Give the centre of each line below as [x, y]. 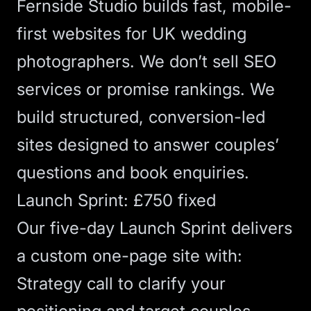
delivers [259, 228]
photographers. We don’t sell [130, 61]
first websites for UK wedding [132, 34]
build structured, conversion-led [141, 117]
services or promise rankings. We [146, 89]
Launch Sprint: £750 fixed [116, 200]
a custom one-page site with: [129, 256]
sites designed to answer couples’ [148, 145]
